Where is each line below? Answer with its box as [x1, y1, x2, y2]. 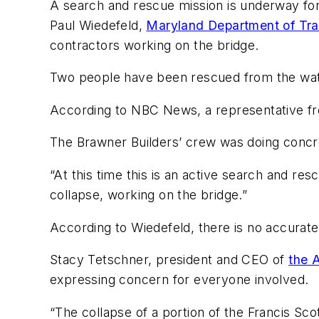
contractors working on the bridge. [50, 37, 259, 53]
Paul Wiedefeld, [50, 17, 147, 33]
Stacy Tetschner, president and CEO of [50, 252, 289, 268]
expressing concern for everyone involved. [50, 272, 309, 288]
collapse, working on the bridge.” [50, 187, 248, 203]
